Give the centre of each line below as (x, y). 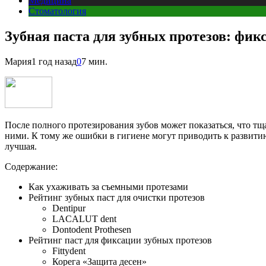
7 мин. (94, 61)
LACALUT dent (84, 218)
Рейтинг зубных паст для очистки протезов (117, 197)
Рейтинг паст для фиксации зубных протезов (120, 240)
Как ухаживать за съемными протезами (108, 186)
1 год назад (54, 61)
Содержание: (31, 166)
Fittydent (69, 251)
